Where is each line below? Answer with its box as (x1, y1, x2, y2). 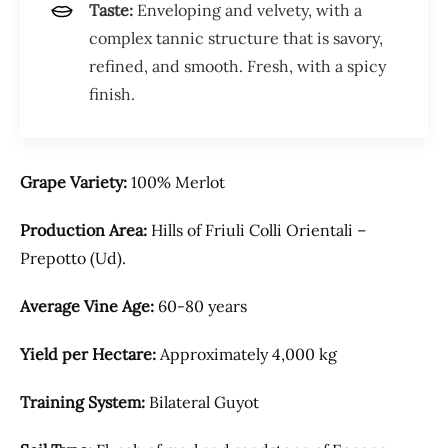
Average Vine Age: (20, 295, 154, 316)
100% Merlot (127, 171, 225, 192)
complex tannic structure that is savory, (89, 27, 383, 48)
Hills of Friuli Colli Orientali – (147, 219, 366, 240)
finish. (89, 83, 135, 104)
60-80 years (154, 295, 247, 316)
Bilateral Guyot (145, 391, 259, 412)
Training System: (20, 391, 145, 412)
